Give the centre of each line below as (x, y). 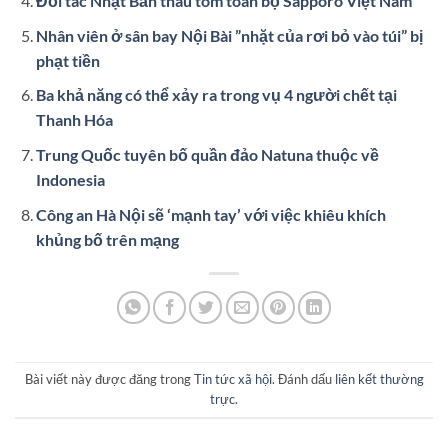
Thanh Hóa (74, 120)
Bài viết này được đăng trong (109, 378)
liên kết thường (379, 378)
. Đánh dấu (303, 378)
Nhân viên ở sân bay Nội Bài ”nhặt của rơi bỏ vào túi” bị (229, 35)
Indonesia (70, 179)
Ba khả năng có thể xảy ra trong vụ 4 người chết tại (216, 95)
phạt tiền (67, 60)
